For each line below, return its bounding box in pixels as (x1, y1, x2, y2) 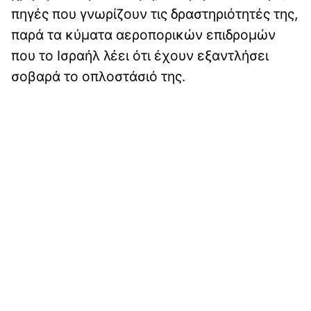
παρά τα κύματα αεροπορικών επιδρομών (11, 26, 276, 43)
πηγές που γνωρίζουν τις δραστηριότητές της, (11, 5, 298, 22)
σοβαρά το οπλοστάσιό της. (11, 67, 185, 85)
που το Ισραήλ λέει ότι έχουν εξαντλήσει (11, 47, 269, 64)
